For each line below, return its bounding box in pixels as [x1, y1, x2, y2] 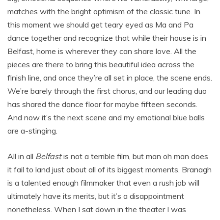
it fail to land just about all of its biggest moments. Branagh [7, 164, 212, 174]
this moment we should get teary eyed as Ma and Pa [7, 19, 193, 29]
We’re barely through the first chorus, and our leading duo [7, 85, 207, 96]
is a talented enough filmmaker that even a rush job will [7, 177, 199, 188]
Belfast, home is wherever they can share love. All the [7, 46, 196, 56]
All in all [7, 151, 35, 161]
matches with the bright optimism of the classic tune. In [7, 6, 200, 16]
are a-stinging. [7, 125, 57, 136]
